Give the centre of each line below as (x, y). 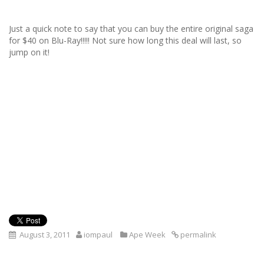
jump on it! (29, 52)
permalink (197, 235)
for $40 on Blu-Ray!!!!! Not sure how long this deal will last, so (125, 40)
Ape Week (147, 235)
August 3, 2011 (45, 235)
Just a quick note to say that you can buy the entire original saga (131, 29)
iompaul (98, 235)
